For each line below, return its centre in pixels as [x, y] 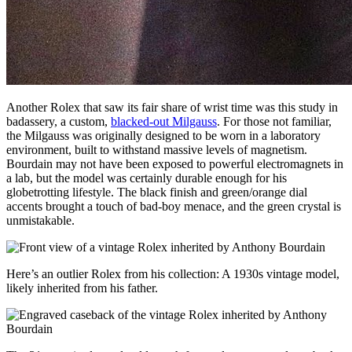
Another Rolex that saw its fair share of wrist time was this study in [172, 108]
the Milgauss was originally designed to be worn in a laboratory [163, 136]
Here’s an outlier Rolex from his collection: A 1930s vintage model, [173, 274]
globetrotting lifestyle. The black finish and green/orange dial [157, 192]
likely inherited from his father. [82, 288]
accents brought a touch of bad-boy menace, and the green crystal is [174, 207]
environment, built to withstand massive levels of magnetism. [157, 150]
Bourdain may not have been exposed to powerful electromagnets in [175, 164]
